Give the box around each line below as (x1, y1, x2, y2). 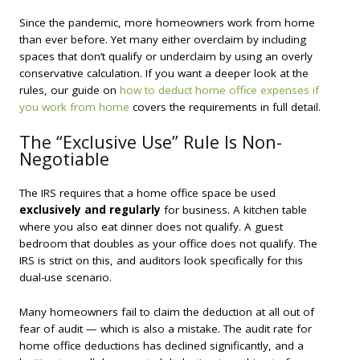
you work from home (19, 100, 129, 115)
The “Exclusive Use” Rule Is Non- (19, 130, 282, 154)
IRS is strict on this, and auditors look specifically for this (19, 252, 303, 268)
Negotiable (19, 147, 109, 171)
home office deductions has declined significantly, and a (19, 337, 304, 353)
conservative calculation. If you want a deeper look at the (19, 66, 309, 81)
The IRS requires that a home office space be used (19, 185, 276, 200)
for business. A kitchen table (161, 202, 307, 217)
